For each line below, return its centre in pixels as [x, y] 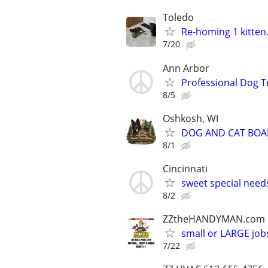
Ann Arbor [186, 68]
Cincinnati [185, 168]
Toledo [178, 18]
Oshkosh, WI [191, 118]
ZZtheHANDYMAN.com [214, 219]
